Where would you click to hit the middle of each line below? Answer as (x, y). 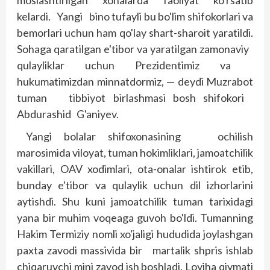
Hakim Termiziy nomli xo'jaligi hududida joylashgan (135, 234)
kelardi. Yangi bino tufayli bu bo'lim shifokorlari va (135, 16)
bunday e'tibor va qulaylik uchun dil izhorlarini (135, 185)
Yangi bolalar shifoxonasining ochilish (140, 136)
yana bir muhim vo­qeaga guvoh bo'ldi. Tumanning (135, 218)
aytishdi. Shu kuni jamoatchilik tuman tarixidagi (135, 201)
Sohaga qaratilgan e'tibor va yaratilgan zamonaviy (135, 49)
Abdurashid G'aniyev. (68, 114)
